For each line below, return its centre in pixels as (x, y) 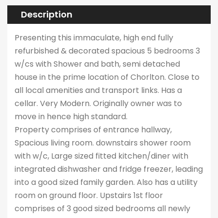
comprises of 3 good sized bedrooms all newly (102, 209)
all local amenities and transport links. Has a (98, 90)
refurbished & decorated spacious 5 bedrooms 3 (107, 51)
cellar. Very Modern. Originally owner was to (98, 103)
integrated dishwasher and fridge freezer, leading (109, 169)
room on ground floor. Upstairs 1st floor (89, 195)
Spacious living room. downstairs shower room (103, 143)
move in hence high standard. (71, 117)
